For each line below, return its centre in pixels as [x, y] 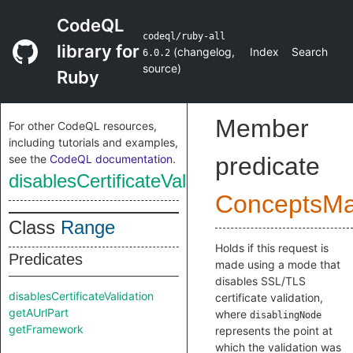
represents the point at [274, 331]
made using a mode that [278, 264]
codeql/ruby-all [184, 36]
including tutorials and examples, [93, 142]
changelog [205, 52]
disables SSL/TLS [260, 281]
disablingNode [286, 315]
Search [310, 52]
